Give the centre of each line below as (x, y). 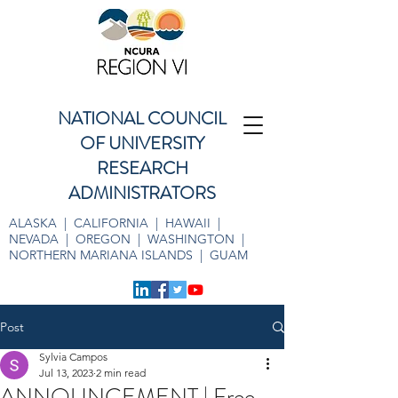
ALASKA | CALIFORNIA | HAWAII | (116, 223)
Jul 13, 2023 (66, 373)
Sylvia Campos (73, 357)
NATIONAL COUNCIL (142, 119)
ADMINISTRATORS (142, 193)
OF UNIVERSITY (142, 143)
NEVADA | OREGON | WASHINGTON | (128, 239)
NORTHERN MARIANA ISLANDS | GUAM (128, 255)
